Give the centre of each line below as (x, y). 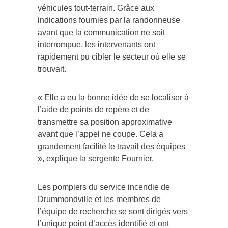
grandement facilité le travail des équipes (111, 146)
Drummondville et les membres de (99, 199)
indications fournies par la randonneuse (109, 20)
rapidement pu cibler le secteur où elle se (112, 56)
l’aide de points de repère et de (93, 109)
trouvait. (52, 69)
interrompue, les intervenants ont (96, 44)
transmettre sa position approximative (105, 122)
